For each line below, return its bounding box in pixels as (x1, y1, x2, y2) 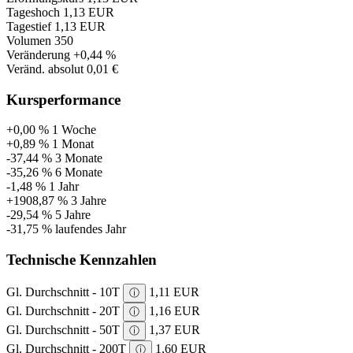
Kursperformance (6, 91, 121, 108)
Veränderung (6, 47, 70, 61)
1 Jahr (49, 180, 79, 194)
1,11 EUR (149, 284, 199, 299)
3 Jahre (71, 194, 106, 208)
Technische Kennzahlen (6, 251, 157, 269)
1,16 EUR (149, 303, 200, 318)
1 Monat (52, 137, 94, 151)
